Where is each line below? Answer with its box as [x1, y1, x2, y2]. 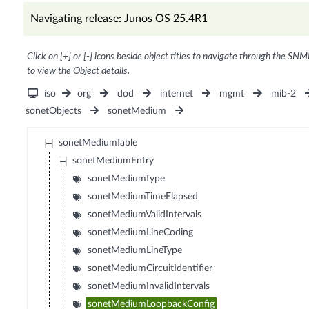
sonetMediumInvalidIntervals [88, 281, 210, 292]
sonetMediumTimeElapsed [88, 192, 199, 202]
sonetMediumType [88, 174, 166, 184]
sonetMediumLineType [88, 246, 183, 256]
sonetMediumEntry [72, 156, 154, 166]
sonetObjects [25, 106, 81, 117]
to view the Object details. [26, 66, 130, 77]
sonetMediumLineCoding [88, 228, 194, 238]
